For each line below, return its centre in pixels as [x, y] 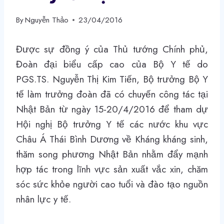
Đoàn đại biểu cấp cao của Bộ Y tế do [112, 64]
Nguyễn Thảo [47, 20]
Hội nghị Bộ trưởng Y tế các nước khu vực [112, 124]
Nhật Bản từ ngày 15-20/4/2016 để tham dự [112, 109]
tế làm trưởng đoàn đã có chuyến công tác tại [112, 94]
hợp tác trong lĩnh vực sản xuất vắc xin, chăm [112, 169]
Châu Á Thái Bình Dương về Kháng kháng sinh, [112, 139]
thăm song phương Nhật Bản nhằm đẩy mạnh [112, 154]
